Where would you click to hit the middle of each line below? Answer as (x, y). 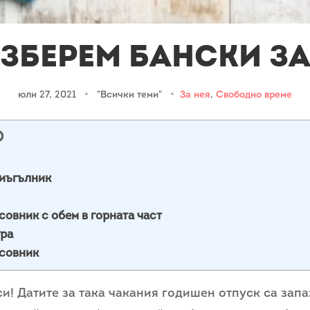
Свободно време (254, 95)
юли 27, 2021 (48, 95)
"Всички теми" (129, 95)
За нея (195, 95)
